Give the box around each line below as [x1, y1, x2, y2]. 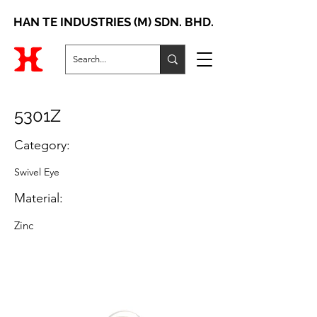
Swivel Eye [14, 166, 59, 178]
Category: [14, 137, 70, 153]
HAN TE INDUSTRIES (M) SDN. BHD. [13, 15, 214, 29]
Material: [14, 190, 63, 206]
